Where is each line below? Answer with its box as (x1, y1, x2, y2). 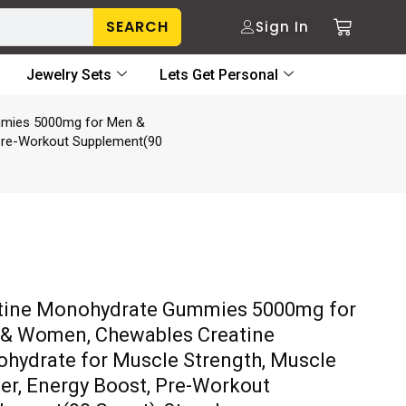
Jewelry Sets (26, 66, 111, 83)
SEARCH (106, 16, 169, 37)
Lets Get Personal (159, 66, 278, 83)
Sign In (256, 17, 310, 36)
